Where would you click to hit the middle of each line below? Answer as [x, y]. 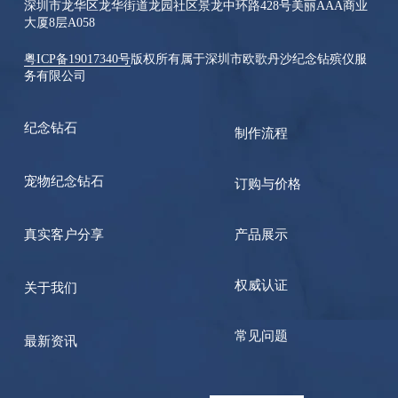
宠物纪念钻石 [64, 181]
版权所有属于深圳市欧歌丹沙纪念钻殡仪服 [248, 59]
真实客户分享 [64, 235]
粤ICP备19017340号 [77, 59]
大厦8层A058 [59, 22]
